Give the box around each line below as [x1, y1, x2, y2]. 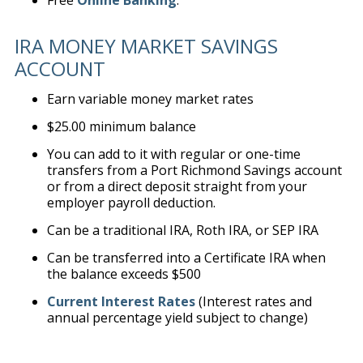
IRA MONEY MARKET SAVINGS [14, 32, 278, 59]
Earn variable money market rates [46, 90, 254, 108]
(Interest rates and [194, 293, 312, 310]
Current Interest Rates [46, 293, 195, 310]
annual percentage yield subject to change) [46, 309, 308, 327]
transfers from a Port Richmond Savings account [46, 161, 342, 179]
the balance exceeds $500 [46, 265, 201, 283]
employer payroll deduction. [46, 194, 216, 211]
